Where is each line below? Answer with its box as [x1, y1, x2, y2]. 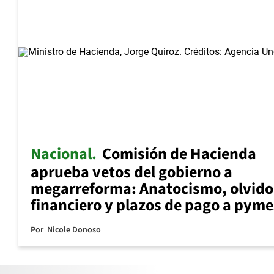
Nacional [31, 142, 92, 165]
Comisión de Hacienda [102, 142, 256, 165]
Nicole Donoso [47, 223, 101, 236]
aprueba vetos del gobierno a [31, 160, 232, 183]
